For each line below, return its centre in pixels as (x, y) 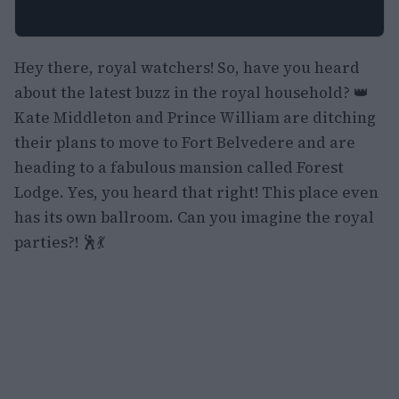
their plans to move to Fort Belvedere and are (185, 142)
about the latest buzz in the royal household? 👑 (191, 93)
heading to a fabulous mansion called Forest (179, 167)
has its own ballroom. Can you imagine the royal (194, 217)
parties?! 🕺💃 (60, 242)
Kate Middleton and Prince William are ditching (195, 118)
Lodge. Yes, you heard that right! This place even (196, 192)
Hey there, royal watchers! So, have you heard (187, 68)
